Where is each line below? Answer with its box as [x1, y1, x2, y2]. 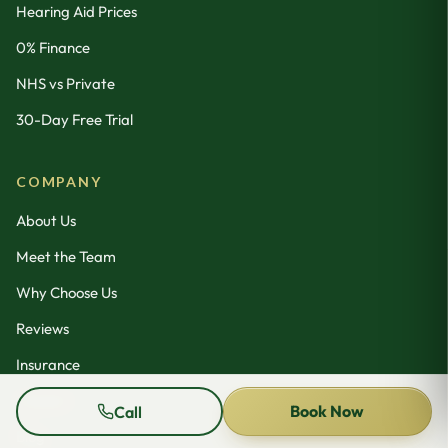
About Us [16, 211, 76, 231]
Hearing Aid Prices [16, 2, 137, 22]
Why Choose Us [16, 283, 117, 303]
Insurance [16, 355, 80, 375]
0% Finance [16, 38, 90, 58]
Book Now [290, 401, 365, 421]
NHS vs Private [16, 74, 115, 94]
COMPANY [16, 173, 102, 191]
